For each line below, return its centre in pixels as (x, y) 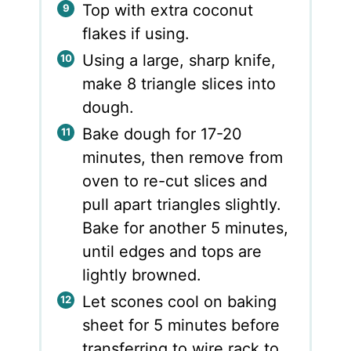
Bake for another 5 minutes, (186, 228)
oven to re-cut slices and (175, 181)
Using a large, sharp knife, (179, 60)
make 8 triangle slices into (179, 83)
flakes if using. (136, 33)
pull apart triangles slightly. (182, 204)
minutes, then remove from (183, 157)
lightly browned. (142, 275)
